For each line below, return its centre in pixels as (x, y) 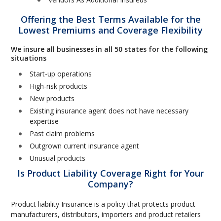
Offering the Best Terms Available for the (110, 19)
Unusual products (58, 158)
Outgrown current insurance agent (85, 146)
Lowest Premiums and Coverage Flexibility (110, 30)
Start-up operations (61, 74)
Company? (110, 184)
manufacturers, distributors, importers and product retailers (106, 214)
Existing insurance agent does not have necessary (109, 111)
